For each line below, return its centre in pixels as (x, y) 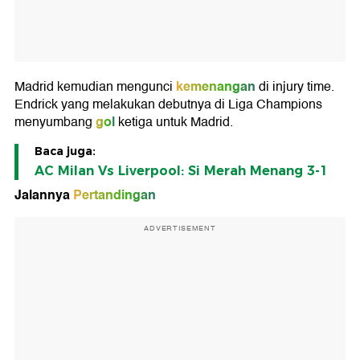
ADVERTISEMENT (180, 229)
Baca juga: (65, 151)
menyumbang (53, 123)
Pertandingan (115, 195)
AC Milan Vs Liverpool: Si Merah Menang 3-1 (181, 171)
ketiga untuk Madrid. (174, 123)
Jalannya (42, 195)
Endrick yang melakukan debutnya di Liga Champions (168, 105)
